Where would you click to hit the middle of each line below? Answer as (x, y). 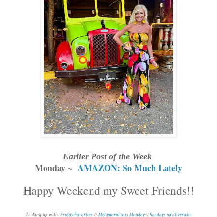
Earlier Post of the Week (108, 156)
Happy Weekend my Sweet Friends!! (108, 190)
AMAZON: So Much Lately (130, 167)
